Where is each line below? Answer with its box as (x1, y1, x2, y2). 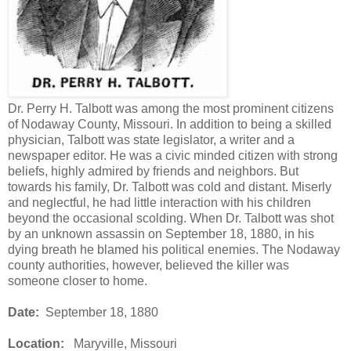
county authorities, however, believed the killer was (8, 258, 289, 272)
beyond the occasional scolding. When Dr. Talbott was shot (8, 211, 334, 225)
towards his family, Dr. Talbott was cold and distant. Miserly (8, 179, 331, 194)
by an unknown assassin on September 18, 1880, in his (8, 226, 314, 241)
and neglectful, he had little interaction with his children (8, 195, 311, 209)
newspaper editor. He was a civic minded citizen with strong (8, 148, 338, 162)
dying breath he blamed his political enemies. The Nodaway (8, 242, 340, 256)
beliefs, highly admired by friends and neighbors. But (8, 164, 299, 178)
